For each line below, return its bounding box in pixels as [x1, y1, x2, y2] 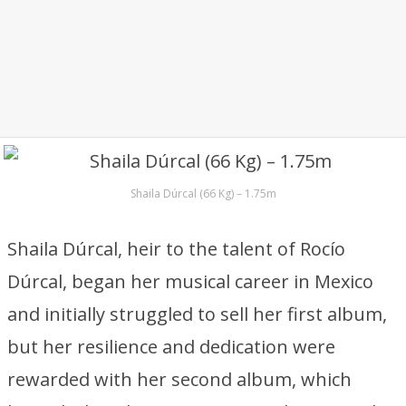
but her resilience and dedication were [7, 334, 335, 359]
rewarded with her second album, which [7, 367, 352, 391]
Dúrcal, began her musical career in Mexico [7, 269, 373, 294]
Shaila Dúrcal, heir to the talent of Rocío [7, 237, 345, 261]
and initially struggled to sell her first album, [7, 302, 387, 326]
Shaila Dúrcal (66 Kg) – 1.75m [130, 186, 276, 201]
